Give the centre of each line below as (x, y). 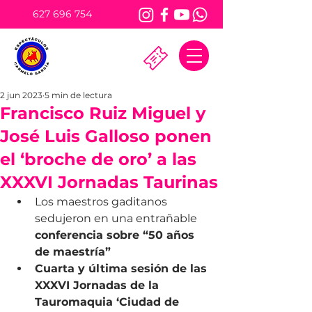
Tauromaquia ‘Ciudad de (109, 302)
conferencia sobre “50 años (116, 235)
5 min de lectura (78, 95)
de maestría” (73, 252)
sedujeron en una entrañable (117, 218)
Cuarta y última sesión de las (123, 268)
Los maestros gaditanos (102, 202)
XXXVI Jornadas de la (99, 285)
